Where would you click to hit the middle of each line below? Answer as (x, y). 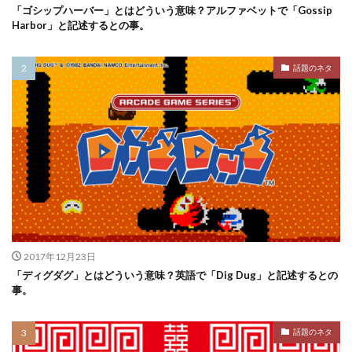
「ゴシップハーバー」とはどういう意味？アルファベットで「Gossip (172, 11)
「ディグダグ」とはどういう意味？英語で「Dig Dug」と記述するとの (175, 275)
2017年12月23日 (59, 256)
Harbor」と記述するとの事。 (81, 26)
